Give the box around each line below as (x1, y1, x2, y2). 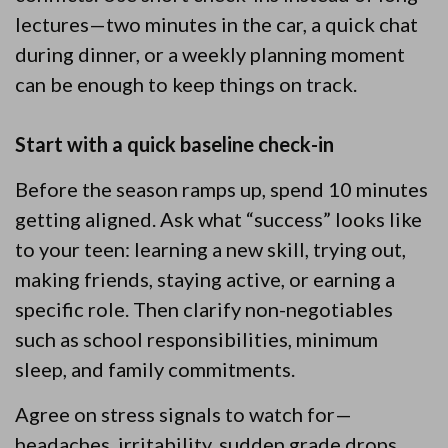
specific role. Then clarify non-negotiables (15, 297, 393, 321)
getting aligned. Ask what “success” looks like (15, 207, 422, 231)
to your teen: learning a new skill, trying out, (15, 237, 406, 261)
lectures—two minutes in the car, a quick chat (15, 12, 418, 36)
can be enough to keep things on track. (15, 72, 357, 96)
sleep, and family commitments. (15, 357, 295, 381)
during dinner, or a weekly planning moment (15, 42, 405, 66)
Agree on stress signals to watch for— (15, 402, 352, 426)
